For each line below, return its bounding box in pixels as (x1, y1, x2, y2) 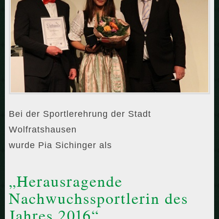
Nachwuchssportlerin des (9, 189, 188, 207)
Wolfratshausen (9, 124, 77, 134)
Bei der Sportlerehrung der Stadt (9, 109, 151, 119)
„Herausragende (9, 172, 123, 190)
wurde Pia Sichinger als (9, 140, 112, 150)
